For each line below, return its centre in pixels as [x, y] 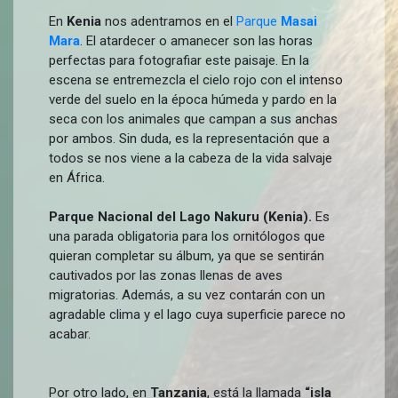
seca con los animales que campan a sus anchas [193, 119]
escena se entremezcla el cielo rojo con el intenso [196, 80]
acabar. [70, 334]
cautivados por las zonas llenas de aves [166, 275]
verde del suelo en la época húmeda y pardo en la [193, 99]
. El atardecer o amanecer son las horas [196, 41]
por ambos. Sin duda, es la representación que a [189, 139]
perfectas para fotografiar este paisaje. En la [179, 60]
